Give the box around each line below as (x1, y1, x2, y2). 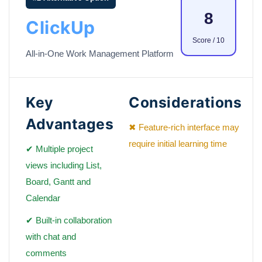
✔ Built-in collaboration (26, 215, 112, 226)
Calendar (26, 193, 60, 204)
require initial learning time (129, 139, 227, 149)
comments (26, 248, 67, 258)
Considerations (129, 94, 242, 112)
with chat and (26, 232, 76, 242)
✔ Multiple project (26, 144, 93, 154)
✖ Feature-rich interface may (129, 122, 239, 133)
